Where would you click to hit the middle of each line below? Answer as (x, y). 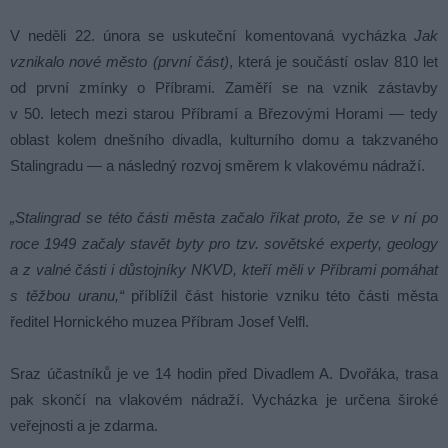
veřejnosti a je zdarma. (84, 426)
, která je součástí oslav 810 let (333, 62)
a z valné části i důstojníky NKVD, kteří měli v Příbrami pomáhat (224, 270)
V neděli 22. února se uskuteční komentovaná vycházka (212, 36)
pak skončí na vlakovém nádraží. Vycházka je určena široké (224, 400)
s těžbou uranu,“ (67, 296)
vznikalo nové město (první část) (119, 62)
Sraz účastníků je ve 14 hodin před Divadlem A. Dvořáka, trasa (224, 374)
